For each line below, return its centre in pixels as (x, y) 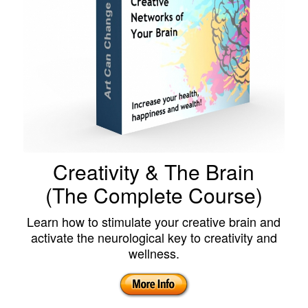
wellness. (154, 253)
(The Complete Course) (154, 195)
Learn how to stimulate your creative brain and (154, 222)
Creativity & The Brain (154, 172)
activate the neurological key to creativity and (154, 238)
